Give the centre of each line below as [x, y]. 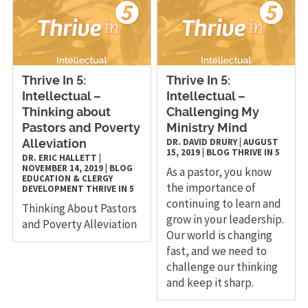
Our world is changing [220, 235]
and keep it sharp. [210, 283]
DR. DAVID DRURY [202, 142]
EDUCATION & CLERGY [67, 179]
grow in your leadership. [225, 220]
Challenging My [213, 113]
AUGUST [261, 142]
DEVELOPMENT [53, 189]
